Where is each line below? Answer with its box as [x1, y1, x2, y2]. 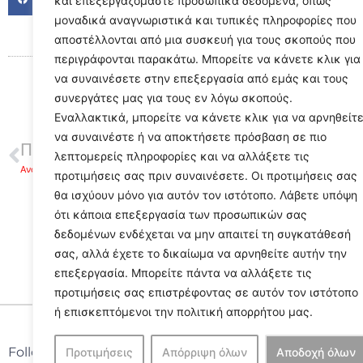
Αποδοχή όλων [276, 345, 356, 359]
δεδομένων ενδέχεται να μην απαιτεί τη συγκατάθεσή [54, 227, 351, 241]
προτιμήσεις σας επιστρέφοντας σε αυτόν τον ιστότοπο [54, 285, 358, 299]
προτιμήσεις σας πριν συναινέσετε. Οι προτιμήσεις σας [54, 169, 357, 182]
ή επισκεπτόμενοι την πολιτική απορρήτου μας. [54, 305, 313, 318]
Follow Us [8, 344, 70, 360]
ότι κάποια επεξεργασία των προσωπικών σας [54, 207, 307, 221]
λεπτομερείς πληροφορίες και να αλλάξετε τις [54, 149, 310, 163]
